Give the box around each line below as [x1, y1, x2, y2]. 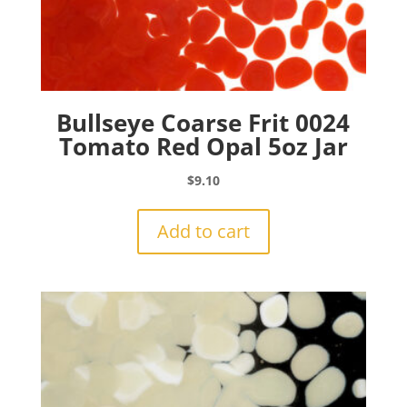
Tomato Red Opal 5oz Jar [58, 129, 348, 163]
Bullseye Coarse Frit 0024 [56, 105, 351, 139]
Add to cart [156, 218, 250, 243]
